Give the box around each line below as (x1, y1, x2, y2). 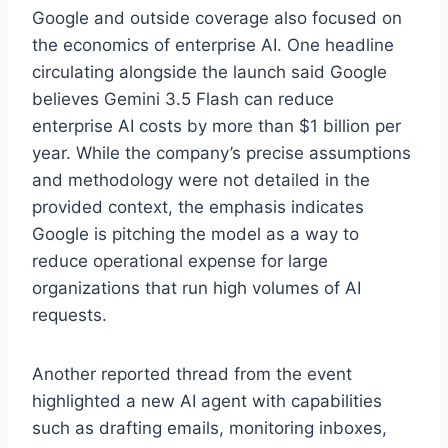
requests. (32, 304, 107, 325)
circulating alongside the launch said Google (32, 61, 387, 82)
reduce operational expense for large (32, 250, 328, 271)
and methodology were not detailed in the (32, 169, 370, 190)
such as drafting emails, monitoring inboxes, (32, 417, 387, 438)
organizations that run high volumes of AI (32, 277, 361, 298)
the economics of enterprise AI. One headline (32, 34, 394, 55)
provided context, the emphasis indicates (32, 196, 364, 217)
